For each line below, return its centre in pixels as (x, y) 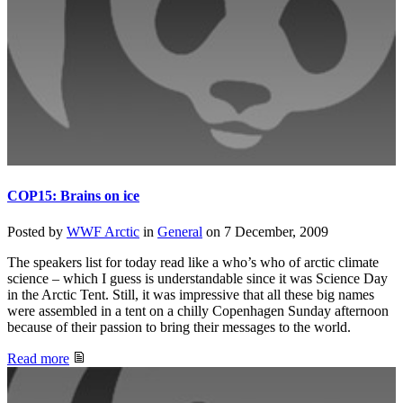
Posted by (37, 231)
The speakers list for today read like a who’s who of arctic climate (193, 262)
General (180, 231)
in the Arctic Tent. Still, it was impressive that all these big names (191, 294)
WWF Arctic (103, 231)
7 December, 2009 (276, 231)
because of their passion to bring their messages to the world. (179, 327)
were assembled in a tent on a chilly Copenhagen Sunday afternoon (198, 310)
